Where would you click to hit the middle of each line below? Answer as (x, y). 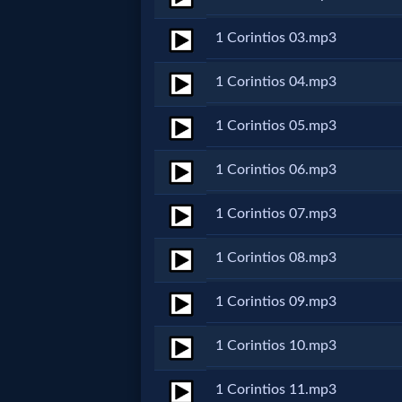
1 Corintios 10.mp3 (276, 345)
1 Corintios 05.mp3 (276, 126)
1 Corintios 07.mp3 (276, 214)
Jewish (62, 115)
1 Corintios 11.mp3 (276, 389)
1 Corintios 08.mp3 (276, 258)
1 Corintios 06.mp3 (276, 170)
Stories (62, 151)
